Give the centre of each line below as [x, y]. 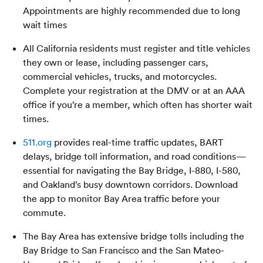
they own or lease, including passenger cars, [116, 62]
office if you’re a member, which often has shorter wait [138, 104]
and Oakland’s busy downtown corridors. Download [131, 184]
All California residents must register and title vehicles [137, 48]
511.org [38, 142]
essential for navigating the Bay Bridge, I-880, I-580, [132, 170]
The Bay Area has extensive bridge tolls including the [134, 236]
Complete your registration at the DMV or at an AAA [134, 90]
